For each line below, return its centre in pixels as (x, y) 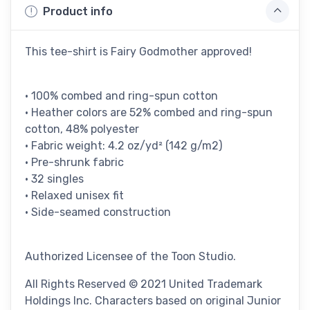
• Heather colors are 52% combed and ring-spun (149, 113)
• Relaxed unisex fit (74, 196)
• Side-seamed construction (98, 212)
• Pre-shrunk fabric (74, 163)
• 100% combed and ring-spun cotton (121, 96)
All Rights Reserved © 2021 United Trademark (144, 284)
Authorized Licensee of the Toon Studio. (130, 257)
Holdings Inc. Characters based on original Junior (153, 301)
